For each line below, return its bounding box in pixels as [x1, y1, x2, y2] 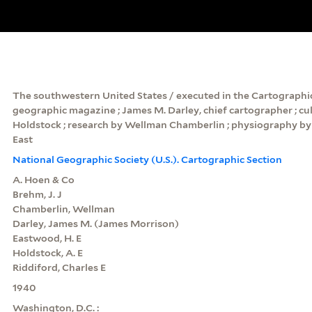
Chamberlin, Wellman [12, 203, 115, 214]
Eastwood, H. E [12, 232, 81, 244]
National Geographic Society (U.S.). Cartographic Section [12, 153, 282, 165]
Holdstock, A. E [12, 247, 83, 258]
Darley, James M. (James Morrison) [12, 217, 179, 229]
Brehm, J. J [12, 188, 62, 200]
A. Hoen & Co [12, 173, 75, 185]
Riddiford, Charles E [12, 261, 106, 273]
